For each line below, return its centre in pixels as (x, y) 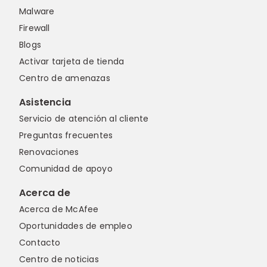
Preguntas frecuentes (66, 136)
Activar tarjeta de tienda (72, 62)
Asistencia (45, 103)
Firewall (35, 28)
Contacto (40, 243)
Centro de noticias (59, 260)
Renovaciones (49, 152)
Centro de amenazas (65, 78)
